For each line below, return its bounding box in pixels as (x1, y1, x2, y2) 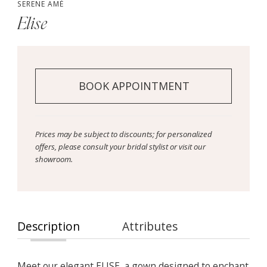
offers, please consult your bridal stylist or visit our (35, 141, 206, 152)
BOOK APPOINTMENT (78, 78, 190, 93)
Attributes (122, 219, 178, 235)
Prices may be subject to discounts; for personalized (35, 128, 212, 139)
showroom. (35, 153, 73, 164)
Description (17, 219, 80, 235)
